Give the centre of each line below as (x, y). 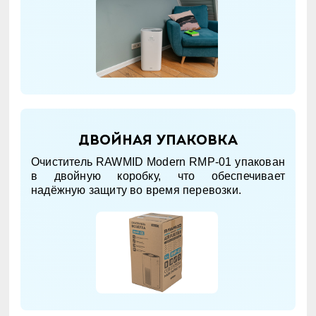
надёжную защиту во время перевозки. (136, 190)
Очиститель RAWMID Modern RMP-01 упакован (158, 162)
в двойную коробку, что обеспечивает (158, 176)
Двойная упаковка (158, 141)
